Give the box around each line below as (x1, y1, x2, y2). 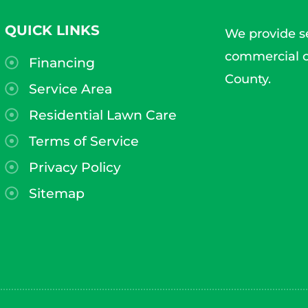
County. (224, 71, 271, 87)
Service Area (28, 80, 112, 97)
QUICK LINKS (4, 21, 100, 38)
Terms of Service (28, 133, 139, 149)
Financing (28, 54, 95, 71)
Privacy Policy (28, 159, 121, 175)
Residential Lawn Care (28, 107, 177, 123)
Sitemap (28, 185, 85, 201)
